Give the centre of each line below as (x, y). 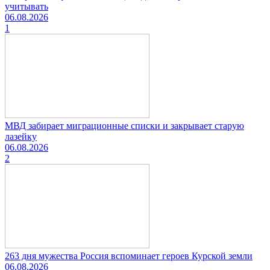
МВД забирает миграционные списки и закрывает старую (124, 125)
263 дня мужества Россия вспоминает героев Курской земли (129, 256)
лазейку (21, 136)
